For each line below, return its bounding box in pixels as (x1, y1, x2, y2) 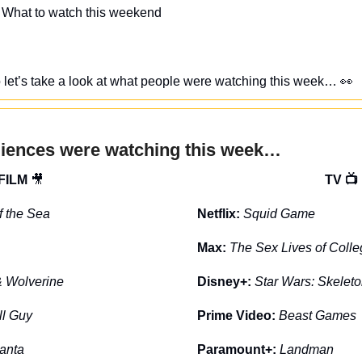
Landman (280, 342, 334, 356)
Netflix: (197, 206, 243, 221)
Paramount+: (197, 342, 280, 356)
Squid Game (243, 206, 315, 221)
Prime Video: (197, 308, 279, 322)
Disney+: (197, 274, 255, 288)
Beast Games (279, 308, 356, 322)
